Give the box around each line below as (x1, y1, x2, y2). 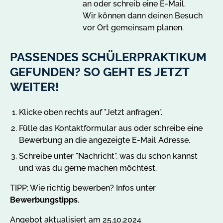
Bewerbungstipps (10, 195, 78, 205)
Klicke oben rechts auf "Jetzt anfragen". (19, 107, 162, 117)
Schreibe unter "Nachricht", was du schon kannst (19, 151, 198, 161)
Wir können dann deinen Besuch (83, 10, 203, 20)
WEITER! (10, 79, 59, 94)
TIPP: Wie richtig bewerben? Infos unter (10, 183, 156, 193)
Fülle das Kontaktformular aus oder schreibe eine (19, 123, 203, 133)
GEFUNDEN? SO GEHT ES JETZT (10, 64, 189, 79)
